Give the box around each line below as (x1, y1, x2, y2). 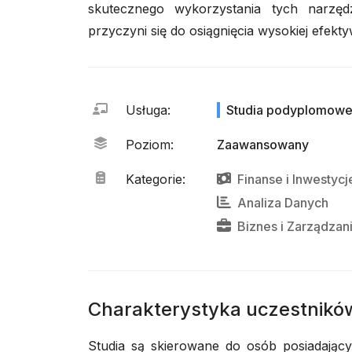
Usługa (126, 102, 167, 118)
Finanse (237, 171, 283, 187)
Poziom (126, 137, 170, 152)
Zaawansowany (217, 137, 309, 152)
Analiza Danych (237, 195, 328, 211)
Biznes (237, 218, 277, 234)
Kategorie (126, 171, 182, 187)
